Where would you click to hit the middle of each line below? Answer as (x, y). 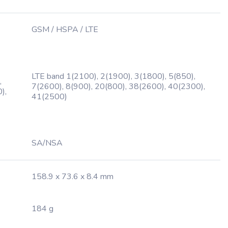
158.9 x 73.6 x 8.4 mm (73, 177)
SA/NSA (47, 143)
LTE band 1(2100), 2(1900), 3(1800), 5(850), (113, 76)
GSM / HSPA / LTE (65, 30)
